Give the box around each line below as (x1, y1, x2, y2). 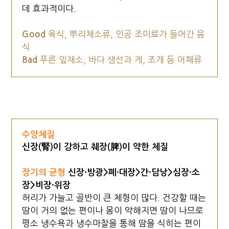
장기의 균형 (22, 168, 68, 177)
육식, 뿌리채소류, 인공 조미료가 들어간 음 (48, 30, 205, 38)
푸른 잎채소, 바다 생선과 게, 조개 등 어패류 (40, 55, 202, 64)
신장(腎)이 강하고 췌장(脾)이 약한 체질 (22, 142, 169, 151)
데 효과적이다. (22, 4, 77, 13)
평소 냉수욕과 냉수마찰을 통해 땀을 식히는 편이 (22, 219, 201, 227)
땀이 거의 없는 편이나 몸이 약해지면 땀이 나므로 (22, 206, 204, 215)
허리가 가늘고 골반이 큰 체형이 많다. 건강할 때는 (22, 193, 207, 202)
